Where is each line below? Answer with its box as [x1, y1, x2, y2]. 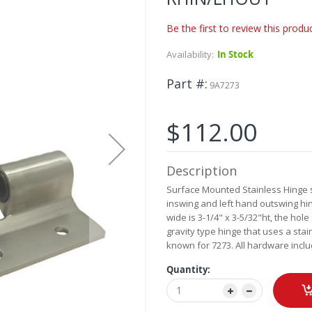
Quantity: [166, 263, 210, 276]
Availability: [166, 48, 214, 61]
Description [166, 162, 237, 180]
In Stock [217, 48, 253, 61]
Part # [166, 75, 205, 93]
